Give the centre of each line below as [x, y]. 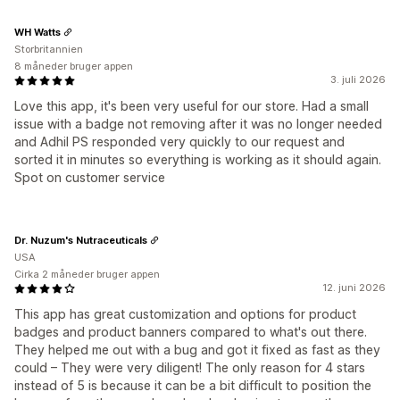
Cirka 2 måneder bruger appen [87, 275]
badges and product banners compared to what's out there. [191, 332]
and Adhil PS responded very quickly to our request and [179, 142]
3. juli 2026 [358, 80]
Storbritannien [49, 50]
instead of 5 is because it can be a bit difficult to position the [193, 386]
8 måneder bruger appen [74, 67]
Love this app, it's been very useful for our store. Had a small [192, 106]
